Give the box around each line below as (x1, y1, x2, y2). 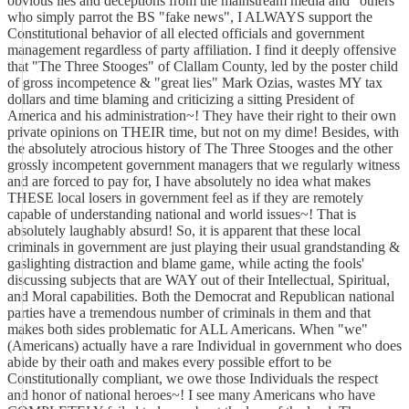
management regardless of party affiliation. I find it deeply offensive (7, 42, 396, 58)
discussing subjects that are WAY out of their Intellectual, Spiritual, (7, 272, 390, 288)
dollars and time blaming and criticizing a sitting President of (7, 91, 354, 107)
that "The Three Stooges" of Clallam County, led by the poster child (7, 58, 398, 74)
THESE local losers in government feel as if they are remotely (7, 190, 363, 205)
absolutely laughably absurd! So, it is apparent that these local (7, 223, 361, 238)
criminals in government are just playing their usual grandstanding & (7, 239, 400, 255)
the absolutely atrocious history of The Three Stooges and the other (7, 141, 393, 156)
